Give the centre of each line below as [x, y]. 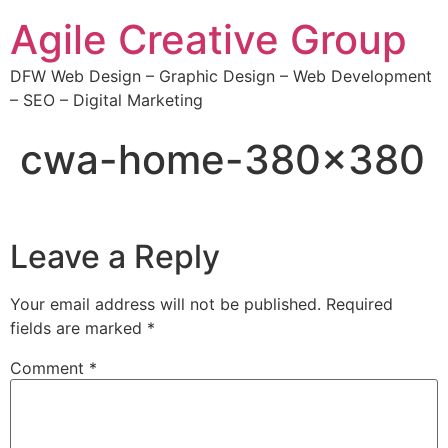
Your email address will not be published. [165, 304]
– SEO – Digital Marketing [106, 100]
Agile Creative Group [208, 39]
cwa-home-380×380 [222, 159]
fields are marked [78, 328]
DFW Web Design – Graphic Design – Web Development [221, 76]
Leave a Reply [115, 257]
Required [359, 304]
